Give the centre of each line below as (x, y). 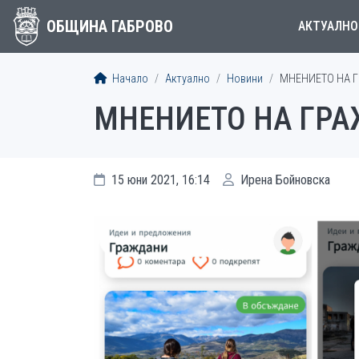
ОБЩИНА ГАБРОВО (109, 26)
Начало (129, 79)
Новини (245, 79)
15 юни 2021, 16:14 (159, 180)
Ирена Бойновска (284, 180)
